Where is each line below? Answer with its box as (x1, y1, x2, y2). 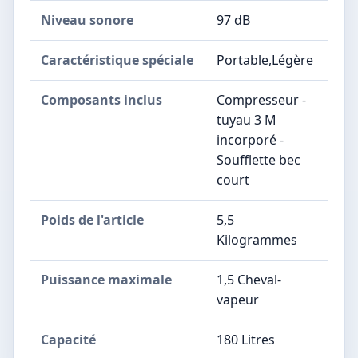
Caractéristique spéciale (41, 50, 193, 69)
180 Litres (217, 330, 275, 348)
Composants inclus (41, 90, 162, 109)
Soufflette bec (217, 150, 300, 169)
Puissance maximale (41, 270, 172, 288)
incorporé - (217, 130, 284, 149)
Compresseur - (217, 90, 306, 109)
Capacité (41, 330, 96, 348)
